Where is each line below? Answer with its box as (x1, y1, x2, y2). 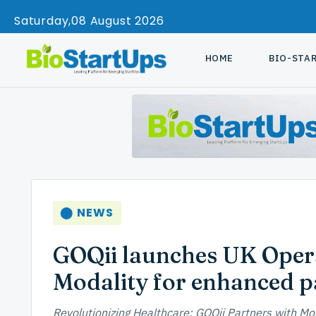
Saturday (14, 12, 69, 29)
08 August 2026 (71, 12, 164, 29)
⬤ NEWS (60, 205, 114, 221)
